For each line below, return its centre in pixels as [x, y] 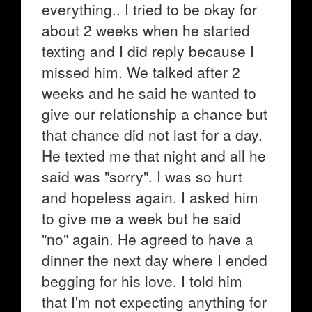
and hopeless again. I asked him [150, 197]
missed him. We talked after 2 [141, 72]
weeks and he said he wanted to [149, 93]
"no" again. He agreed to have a [148, 239]
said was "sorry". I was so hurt [142, 176]
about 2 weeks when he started [146, 30]
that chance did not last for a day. [152, 134]
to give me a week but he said [141, 218]
